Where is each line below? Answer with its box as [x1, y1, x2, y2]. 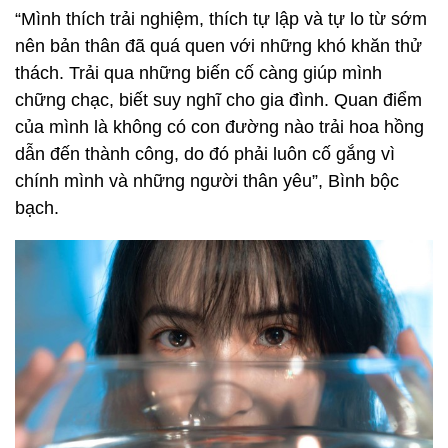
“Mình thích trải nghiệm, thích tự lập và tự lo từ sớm [15, 8, 427, 29]
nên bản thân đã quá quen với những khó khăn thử [15, 35, 422, 56]
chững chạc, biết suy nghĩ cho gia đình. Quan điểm [15, 89, 422, 110]
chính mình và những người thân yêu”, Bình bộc [15, 170, 399, 191]
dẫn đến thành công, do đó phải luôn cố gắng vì [15, 143, 395, 164]
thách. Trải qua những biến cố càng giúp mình [15, 62, 382, 83]
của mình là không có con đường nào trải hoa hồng [15, 116, 424, 137]
